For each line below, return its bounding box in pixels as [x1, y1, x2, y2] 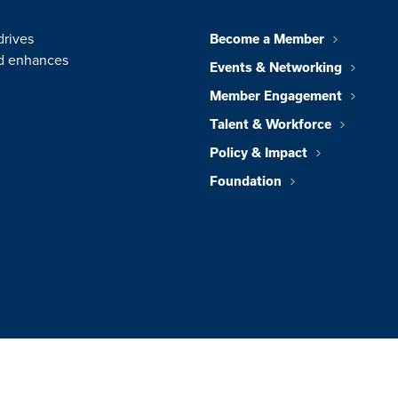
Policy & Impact [210, 146, 307, 161]
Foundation [210, 174, 282, 189]
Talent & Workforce [210, 117, 331, 132]
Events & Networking [210, 60, 342, 76]
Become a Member [210, 32, 324, 47]
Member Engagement [210, 89, 342, 104]
